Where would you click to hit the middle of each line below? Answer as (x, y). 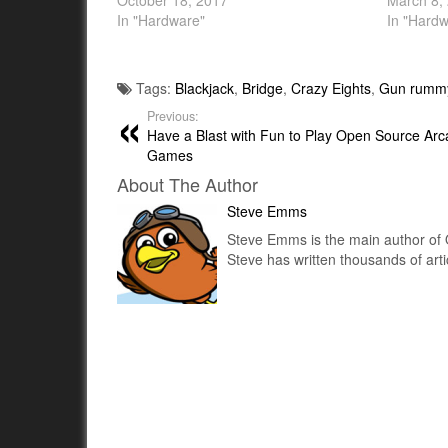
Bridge (262, 88)
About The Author (187, 184)
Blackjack (204, 88)
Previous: (173, 116)
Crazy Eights (331, 88)
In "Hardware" (161, 20)
